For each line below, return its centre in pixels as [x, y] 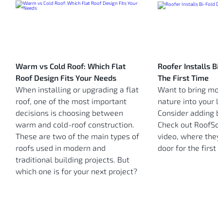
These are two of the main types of [77, 136]
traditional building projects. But [73, 160]
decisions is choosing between [69, 113]
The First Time [183, 78]
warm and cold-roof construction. [75, 125]
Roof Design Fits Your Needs [66, 78]
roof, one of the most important [71, 101]
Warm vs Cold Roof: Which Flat [71, 66]
